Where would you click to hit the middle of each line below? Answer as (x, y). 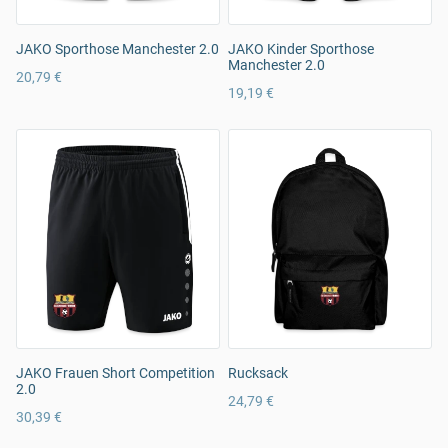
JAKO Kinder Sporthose (301, 49)
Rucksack (258, 373)
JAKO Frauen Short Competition (115, 373)
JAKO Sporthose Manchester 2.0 (117, 49)
